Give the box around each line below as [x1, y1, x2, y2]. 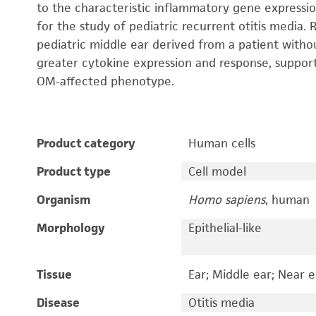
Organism [37, 192, 91, 207]
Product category [37, 135, 135, 151]
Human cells [188, 135, 255, 151]
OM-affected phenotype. [37, 73, 177, 89]
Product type [37, 164, 111, 179]
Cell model [188, 164, 246, 179]
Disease [37, 295, 80, 310]
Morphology [37, 220, 105, 236]
